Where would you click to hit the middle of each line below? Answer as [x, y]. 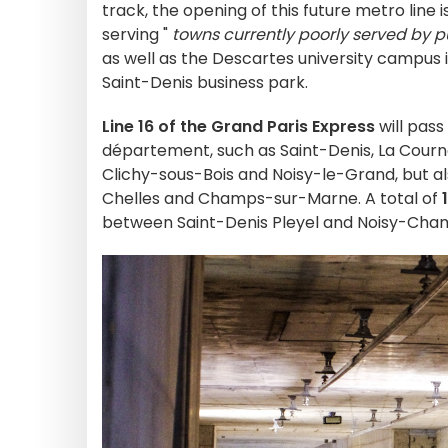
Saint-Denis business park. [205, 82]
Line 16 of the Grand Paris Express [238, 126]
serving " [137, 34]
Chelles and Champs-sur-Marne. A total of [272, 198]
